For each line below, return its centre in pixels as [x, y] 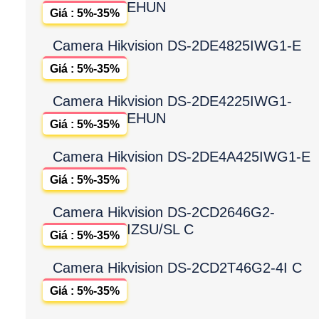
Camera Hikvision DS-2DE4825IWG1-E [177, 45]
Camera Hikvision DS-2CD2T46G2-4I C [177, 267]
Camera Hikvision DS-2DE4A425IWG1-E [182, 156]
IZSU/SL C [160, 229]
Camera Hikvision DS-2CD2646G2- [164, 212]
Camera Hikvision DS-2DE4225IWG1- [172, 101]
